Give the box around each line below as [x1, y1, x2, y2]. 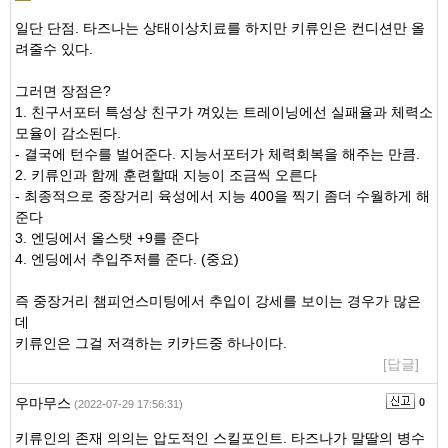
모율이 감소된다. [15, 125, 121, 141]
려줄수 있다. [15, 41, 93, 57]
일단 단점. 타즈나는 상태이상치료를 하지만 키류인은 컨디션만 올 [15, 20, 425, 36]
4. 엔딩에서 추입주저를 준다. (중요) [15, 251, 239, 267]
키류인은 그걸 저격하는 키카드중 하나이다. [15, 335, 287, 351]
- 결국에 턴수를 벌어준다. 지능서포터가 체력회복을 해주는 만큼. [15, 146, 420, 162]
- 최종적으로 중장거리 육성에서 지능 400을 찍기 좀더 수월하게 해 [15, 188, 430, 204]
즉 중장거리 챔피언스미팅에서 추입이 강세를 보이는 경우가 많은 [15, 293, 421, 309]
